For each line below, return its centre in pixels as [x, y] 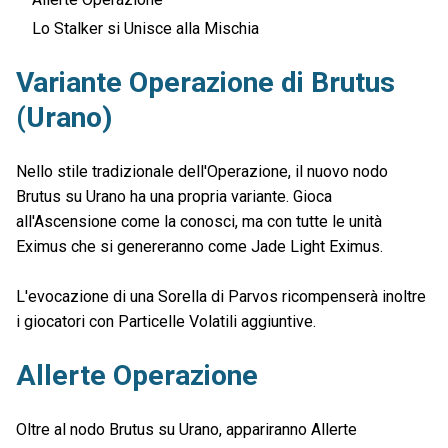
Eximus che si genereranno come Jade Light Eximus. [199, 247]
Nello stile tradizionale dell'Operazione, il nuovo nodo [202, 172]
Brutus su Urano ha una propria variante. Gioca [174, 197]
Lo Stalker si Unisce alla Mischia [146, 29]
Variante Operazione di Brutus [205, 83]
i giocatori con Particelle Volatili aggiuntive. [166, 321]
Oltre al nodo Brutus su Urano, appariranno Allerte [186, 429]
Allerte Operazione [137, 375]
